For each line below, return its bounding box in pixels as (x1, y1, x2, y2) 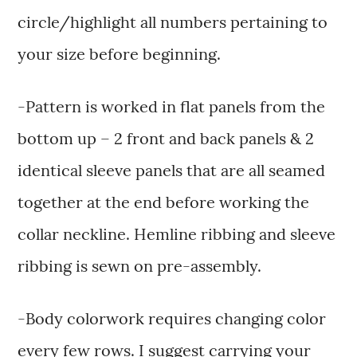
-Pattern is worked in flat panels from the (18, 96, 326, 117)
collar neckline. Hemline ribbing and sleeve (18, 224, 336, 245)
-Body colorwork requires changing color (18, 308, 327, 329)
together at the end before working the (18, 192, 310, 213)
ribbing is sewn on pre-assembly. (18, 256, 262, 277)
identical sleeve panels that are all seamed (18, 160, 326, 181)
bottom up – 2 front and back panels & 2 (18, 128, 315, 149)
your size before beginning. (18, 44, 222, 65)
